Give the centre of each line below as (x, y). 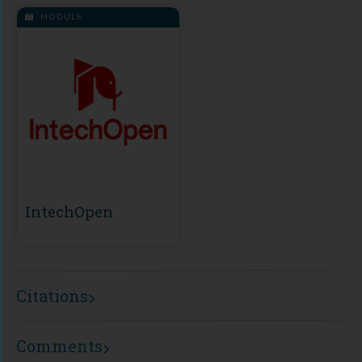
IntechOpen (69, 211)
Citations (52, 295)
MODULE (60, 17)
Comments (59, 345)
